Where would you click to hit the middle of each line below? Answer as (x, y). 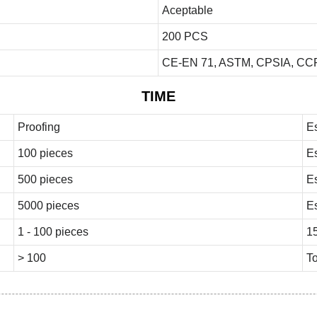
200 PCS (185, 36)
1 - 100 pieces (53, 231)
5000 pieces (48, 205)
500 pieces (45, 179)
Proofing (39, 127)
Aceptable (187, 10)
